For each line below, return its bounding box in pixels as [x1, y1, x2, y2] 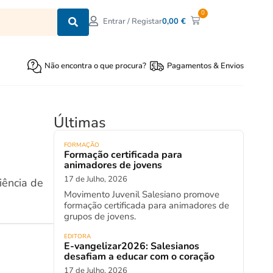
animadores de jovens [64, 158, 162, 172]
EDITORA [64, 232, 91, 241]
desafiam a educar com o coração [64, 250, 214, 263]
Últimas [54, 113, 106, 132]
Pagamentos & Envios [167, 60, 244, 71]
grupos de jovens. [64, 210, 136, 222]
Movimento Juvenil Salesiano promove [64, 188, 219, 200]
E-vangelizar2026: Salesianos [64, 239, 199, 253]
